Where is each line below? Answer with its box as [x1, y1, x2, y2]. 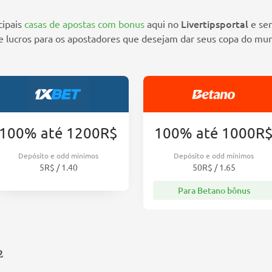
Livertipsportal [181, 17, 248, 31]
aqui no [144, 18, 181, 30]
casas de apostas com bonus [24, 18, 144, 30]
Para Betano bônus [177, 185, 250, 197]
